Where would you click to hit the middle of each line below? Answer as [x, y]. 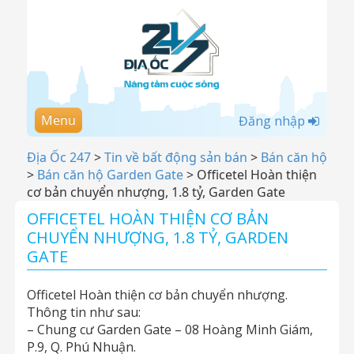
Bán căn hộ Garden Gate [110, 175]
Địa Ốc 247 [59, 157]
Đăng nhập [273, 121]
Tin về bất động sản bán [176, 157]
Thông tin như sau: [84, 312]
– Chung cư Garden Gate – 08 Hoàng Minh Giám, [170, 330]
